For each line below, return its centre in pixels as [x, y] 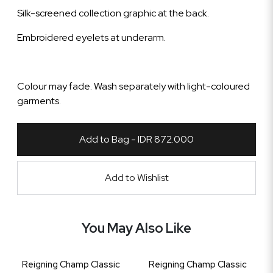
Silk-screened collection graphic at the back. [113, 13]
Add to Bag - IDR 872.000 [136, 139]
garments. [39, 101]
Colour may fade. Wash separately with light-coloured [133, 86]
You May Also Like [136, 228]
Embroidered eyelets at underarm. [91, 37]
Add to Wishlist [136, 178]
